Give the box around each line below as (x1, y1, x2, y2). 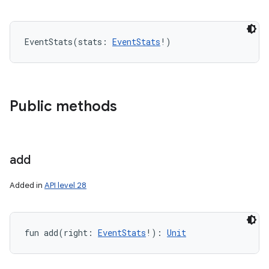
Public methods (10, 97, 117, 115)
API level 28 (44, 180, 86, 190)
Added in (10, 180, 44, 190)
